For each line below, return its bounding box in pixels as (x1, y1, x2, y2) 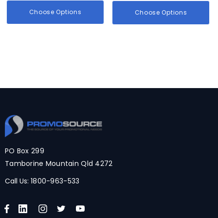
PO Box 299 (5, 145, 44, 156)
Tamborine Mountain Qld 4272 (5, 158, 113, 168)
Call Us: (5, 176, 31, 186)
